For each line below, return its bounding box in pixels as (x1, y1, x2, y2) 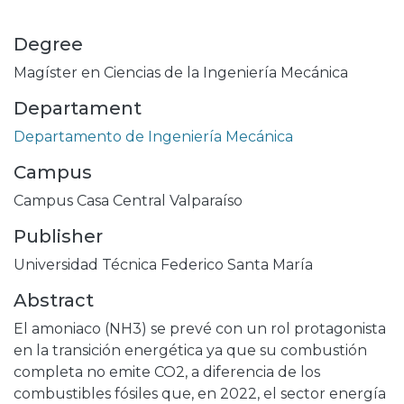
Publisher (14, 225, 103, 248)
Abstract (14, 289, 94, 312)
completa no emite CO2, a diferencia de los (14, 363, 320, 381)
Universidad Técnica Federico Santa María (14, 256, 313, 274)
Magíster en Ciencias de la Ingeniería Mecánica (14, 64, 348, 82)
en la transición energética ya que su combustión (14, 342, 367, 360)
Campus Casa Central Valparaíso (14, 192, 243, 210)
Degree (14, 33, 83, 56)
